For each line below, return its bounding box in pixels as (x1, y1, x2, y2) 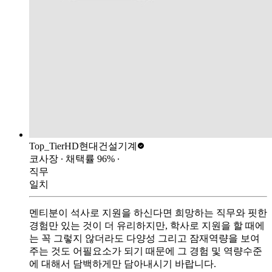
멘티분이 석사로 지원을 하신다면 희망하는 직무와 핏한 (29, 207, 267, 218)
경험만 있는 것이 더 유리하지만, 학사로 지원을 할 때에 (29, 220, 265, 231)
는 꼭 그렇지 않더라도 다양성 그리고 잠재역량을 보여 (29, 233, 260, 243)
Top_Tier (29, 140, 64, 151)
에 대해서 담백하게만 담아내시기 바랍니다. (29, 258, 216, 269)
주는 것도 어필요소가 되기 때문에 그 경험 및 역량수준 (29, 245, 262, 256)
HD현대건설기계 (64, 140, 137, 151)
